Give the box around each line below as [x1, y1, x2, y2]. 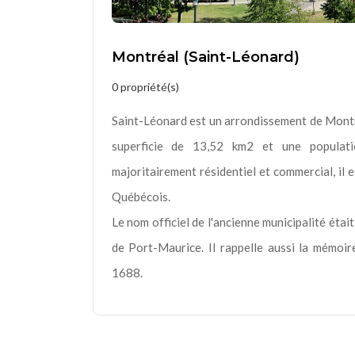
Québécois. [111, 189, 170, 204]
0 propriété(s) [111, 79, 179, 94]
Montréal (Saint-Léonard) [111, 48, 300, 66]
